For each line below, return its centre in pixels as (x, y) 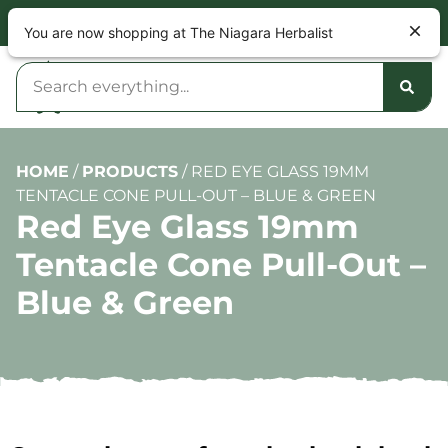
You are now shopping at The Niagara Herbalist (178, 32)
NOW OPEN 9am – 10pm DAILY (224, 19)
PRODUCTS (130, 172)
